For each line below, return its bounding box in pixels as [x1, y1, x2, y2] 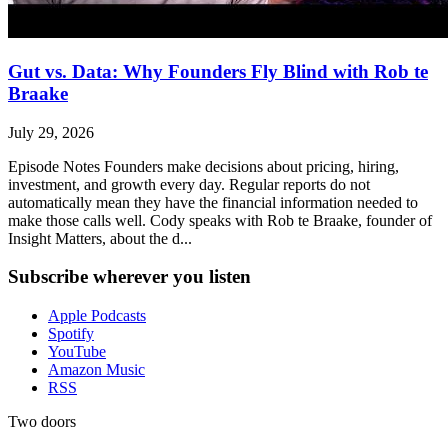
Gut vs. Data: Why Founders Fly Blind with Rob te [8, 61, 428, 83]
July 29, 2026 [8, 123, 94, 141]
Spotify [48, 325, 94, 343]
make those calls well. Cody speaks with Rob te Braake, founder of [8, 211, 432, 229]
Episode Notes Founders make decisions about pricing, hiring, [8, 157, 399, 175]
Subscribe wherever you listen [8, 266, 251, 288]
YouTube [48, 343, 106, 361]
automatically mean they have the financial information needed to [8, 193, 418, 211]
